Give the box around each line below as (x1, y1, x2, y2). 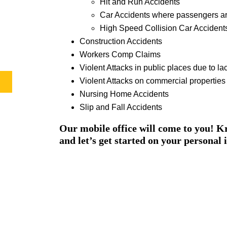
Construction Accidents (80, 37, 162, 46)
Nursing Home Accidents (80, 90, 169, 99)
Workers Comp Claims (80, 50, 161, 59)
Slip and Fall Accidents (80, 103, 162, 112)
